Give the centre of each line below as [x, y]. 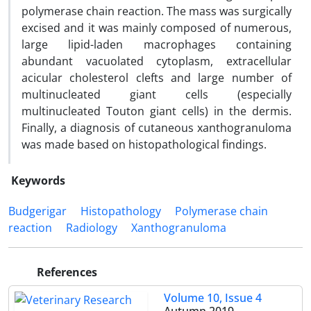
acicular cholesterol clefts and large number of [157, 78]
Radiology [92, 228]
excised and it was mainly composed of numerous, [157, 28]
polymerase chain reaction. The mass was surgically [157, 11]
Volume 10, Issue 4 [213, 298]
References [66, 272]
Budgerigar [37, 211]
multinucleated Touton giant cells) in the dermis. [157, 111]
